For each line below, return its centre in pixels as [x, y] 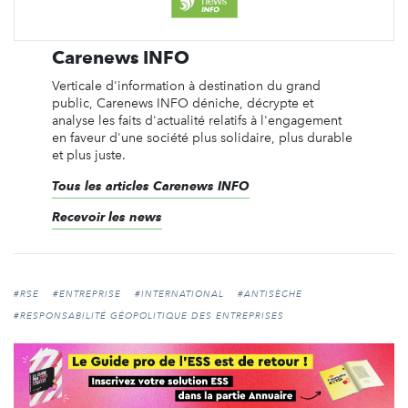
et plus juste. [90, 155]
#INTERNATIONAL [179, 294]
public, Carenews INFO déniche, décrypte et [182, 103]
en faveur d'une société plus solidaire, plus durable [202, 138]
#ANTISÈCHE [270, 294]
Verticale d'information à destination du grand [186, 86]
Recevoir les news [107, 216]
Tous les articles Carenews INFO [150, 185]
